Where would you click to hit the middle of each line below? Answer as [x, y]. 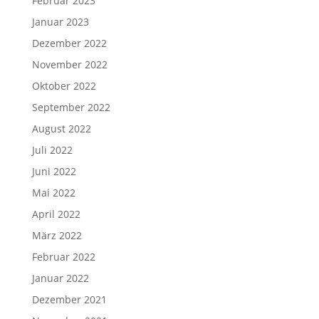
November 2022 [69, 64]
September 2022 [71, 107]
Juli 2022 [52, 150]
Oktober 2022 [64, 86]
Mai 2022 [53, 193]
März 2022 [57, 235]
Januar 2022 [60, 278]
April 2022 [56, 214]
